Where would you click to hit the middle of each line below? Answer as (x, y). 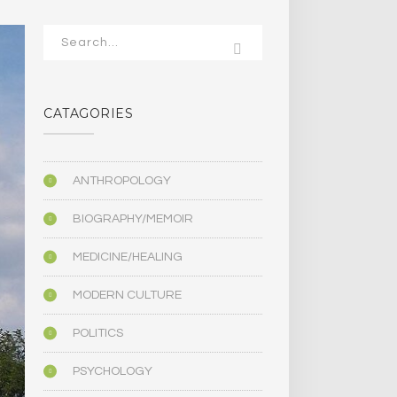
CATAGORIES (89, 114)
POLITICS (98, 334)
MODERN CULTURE (128, 296)
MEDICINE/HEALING (128, 257)
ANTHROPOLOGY (122, 181)
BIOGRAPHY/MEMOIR (133, 219)
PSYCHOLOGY (113, 372)
